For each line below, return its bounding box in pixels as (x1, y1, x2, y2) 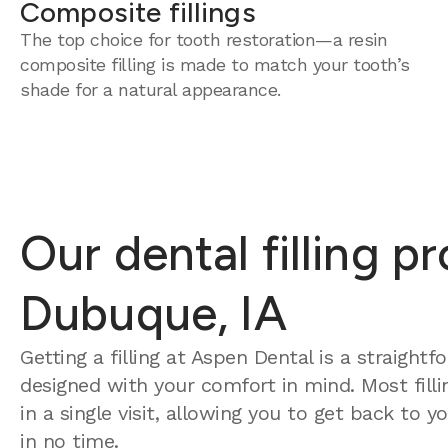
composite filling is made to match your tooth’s (20, 54, 410, 75)
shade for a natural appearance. (20, 79, 281, 100)
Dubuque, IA (20, 284, 287, 342)
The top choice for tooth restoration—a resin (20, 29, 387, 50)
